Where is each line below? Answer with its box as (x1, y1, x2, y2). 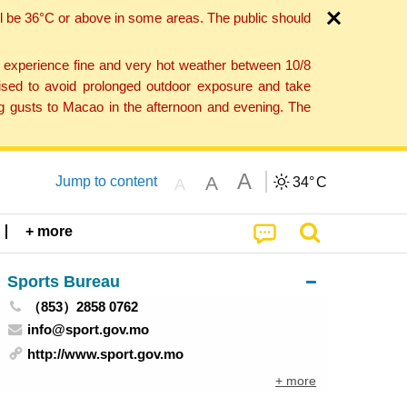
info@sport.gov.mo (27, 321, 150, 337)
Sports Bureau (6, 271, 120, 291)
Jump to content (55, 173, 157, 189)
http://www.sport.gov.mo (27, 346, 184, 362)
